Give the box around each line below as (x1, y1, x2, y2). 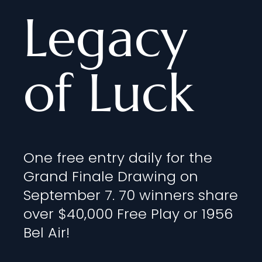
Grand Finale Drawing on (23, 167, 198, 186)
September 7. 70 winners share (23, 185, 238, 205)
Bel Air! (23, 223, 70, 242)
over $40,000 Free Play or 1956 (23, 204, 233, 223)
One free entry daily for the (23, 148, 212, 167)
